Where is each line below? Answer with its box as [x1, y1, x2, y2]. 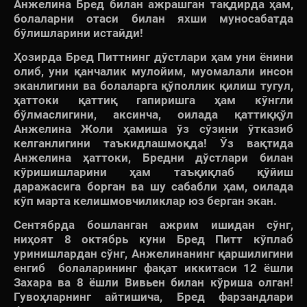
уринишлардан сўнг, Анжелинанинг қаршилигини [14, 247, 293, 261]
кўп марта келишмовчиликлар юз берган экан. [14, 194, 277, 208]
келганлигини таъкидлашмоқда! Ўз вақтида [14, 136, 293, 151]
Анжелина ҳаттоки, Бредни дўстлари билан [14, 151, 293, 165]
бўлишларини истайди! [14, 26, 143, 40]
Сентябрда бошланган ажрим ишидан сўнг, [14, 218, 293, 232]
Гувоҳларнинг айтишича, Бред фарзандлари [14, 290, 293, 304]
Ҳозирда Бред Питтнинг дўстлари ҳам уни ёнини [14, 50, 293, 64]
